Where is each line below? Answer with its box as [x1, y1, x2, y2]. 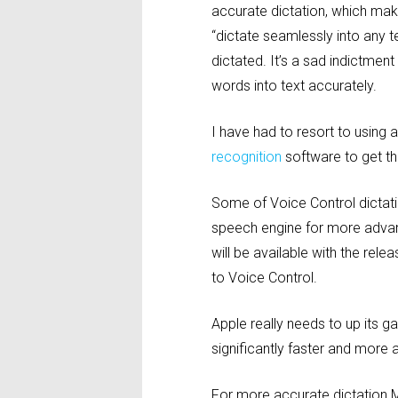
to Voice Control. [211, 268, 318, 286]
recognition [211, 147, 283, 165]
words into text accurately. [211, 76, 378, 94]
